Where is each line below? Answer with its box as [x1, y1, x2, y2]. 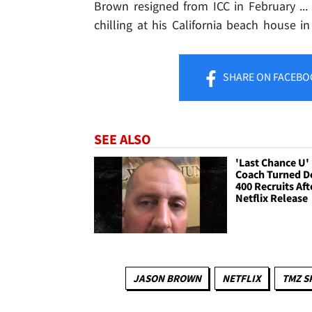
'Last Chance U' [235, 155, 310, 170]
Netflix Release [235, 191, 309, 205]
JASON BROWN [133, 271, 201, 285]
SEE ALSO [94, 130, 151, 148]
